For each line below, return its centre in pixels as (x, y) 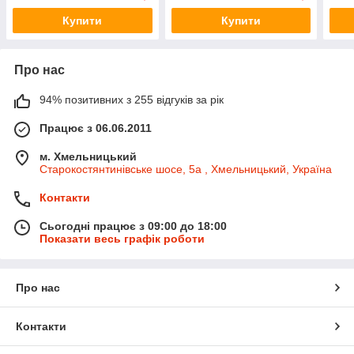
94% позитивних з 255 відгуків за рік (132, 100)
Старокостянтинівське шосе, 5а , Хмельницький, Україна (186, 169)
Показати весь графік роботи (122, 239)
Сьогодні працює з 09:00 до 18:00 (133, 226)
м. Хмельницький (88, 156)
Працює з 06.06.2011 (96, 128)
